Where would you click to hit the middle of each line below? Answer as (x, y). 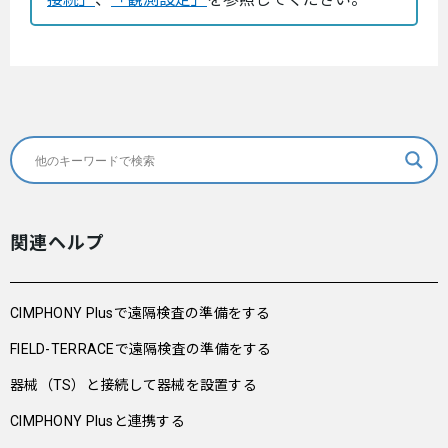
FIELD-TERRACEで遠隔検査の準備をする (141, 349)
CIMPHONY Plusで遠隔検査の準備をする (140, 313)
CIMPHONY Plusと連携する (98, 421)
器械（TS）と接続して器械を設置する (134, 385)
